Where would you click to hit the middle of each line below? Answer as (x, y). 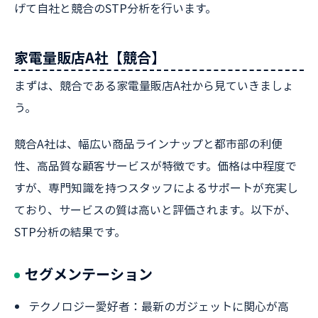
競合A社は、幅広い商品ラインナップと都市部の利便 (148, 143)
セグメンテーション (89, 274)
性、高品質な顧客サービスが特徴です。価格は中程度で (155, 165)
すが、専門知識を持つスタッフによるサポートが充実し (156, 187)
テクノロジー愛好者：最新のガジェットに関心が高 (159, 306)
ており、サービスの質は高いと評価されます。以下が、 (155, 209)
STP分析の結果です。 (70, 231)
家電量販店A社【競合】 (90, 57)
